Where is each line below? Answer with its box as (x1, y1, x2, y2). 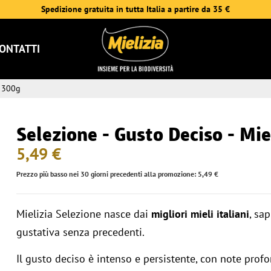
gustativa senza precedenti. (16, 225, 145, 239)
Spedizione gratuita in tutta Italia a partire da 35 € (41, 4, 230, 15)
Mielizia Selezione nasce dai (16, 207, 152, 221)
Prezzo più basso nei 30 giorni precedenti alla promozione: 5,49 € (16, 169, 219, 178)
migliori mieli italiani (151, 207, 250, 221)
